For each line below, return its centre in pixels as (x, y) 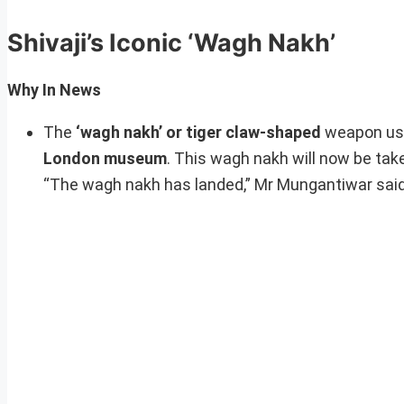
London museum (105, 158)
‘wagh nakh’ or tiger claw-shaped (198, 132)
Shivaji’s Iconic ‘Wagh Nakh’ (171, 43)
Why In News (54, 89)
